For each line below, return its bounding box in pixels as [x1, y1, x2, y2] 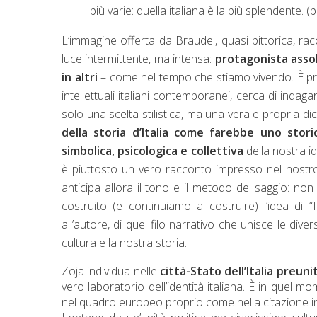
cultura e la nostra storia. [62, 234, 187, 250]
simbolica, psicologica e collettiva [62, 142, 243, 158]
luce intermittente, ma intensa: [62, 50, 215, 67]
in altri [62, 69, 98, 85]
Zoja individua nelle [62, 263, 160, 279]
